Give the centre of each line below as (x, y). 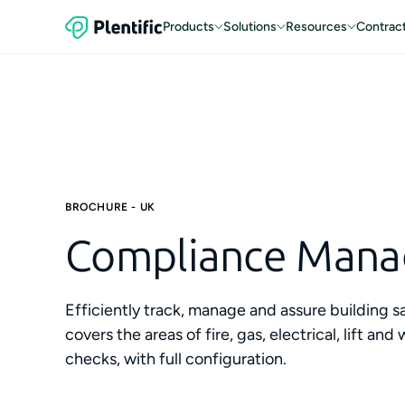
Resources (316, 27)
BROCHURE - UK (110, 207)
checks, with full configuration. (176, 359)
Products (188, 27)
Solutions (250, 27)
